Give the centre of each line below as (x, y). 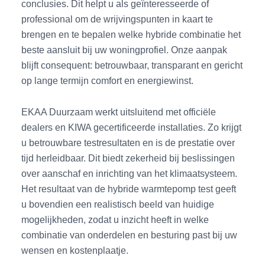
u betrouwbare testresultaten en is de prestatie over (128, 142)
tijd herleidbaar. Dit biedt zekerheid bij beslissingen (128, 158)
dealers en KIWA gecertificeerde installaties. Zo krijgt (132, 127)
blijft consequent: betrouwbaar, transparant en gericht (132, 65)
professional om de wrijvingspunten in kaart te (117, 19)
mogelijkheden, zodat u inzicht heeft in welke (115, 219)
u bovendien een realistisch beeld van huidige (118, 204)
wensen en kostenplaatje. (75, 250)
